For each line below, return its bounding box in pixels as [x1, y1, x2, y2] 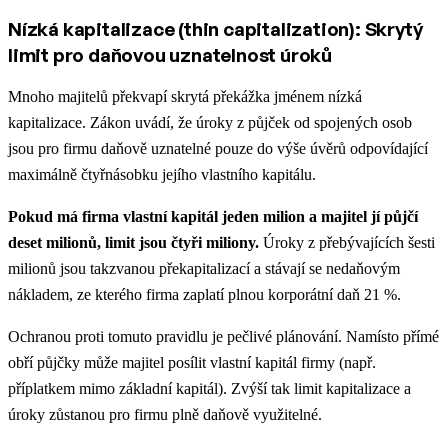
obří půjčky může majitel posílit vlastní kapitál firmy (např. [8, 354, 376, 372]
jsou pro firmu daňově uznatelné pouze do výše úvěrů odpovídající [8, 140, 428, 158]
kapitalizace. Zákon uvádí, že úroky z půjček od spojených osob [8, 114, 412, 132]
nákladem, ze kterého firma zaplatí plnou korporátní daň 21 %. [8, 286, 401, 304]
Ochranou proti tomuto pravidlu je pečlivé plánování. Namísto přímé [8, 328, 439, 346]
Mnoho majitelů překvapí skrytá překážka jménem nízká [8, 88, 362, 106]
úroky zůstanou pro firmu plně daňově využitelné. [8, 406, 322, 424]
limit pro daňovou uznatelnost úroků [8, 43, 332, 68]
